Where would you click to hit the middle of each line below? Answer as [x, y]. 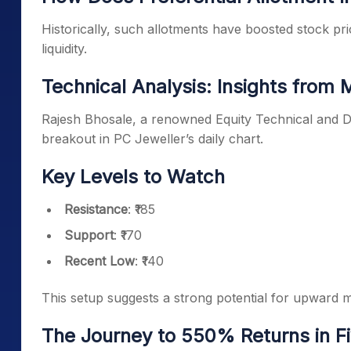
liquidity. [64, 49]
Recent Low [100, 261]
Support [89, 235]
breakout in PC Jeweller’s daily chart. [152, 139]
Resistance [96, 210]
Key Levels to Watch [133, 177]
